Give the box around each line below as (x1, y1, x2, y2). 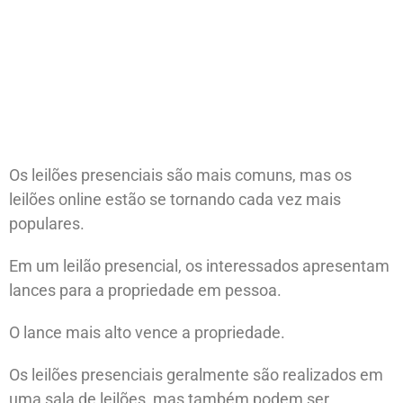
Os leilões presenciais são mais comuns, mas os (9, 165, 352, 184)
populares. (9, 213, 85, 233)
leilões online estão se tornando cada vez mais (9, 189, 341, 209)
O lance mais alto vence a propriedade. (9, 322, 285, 342)
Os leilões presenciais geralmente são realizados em (9, 364, 383, 384)
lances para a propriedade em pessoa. (9, 280, 282, 300)
